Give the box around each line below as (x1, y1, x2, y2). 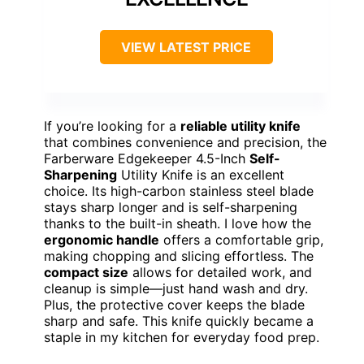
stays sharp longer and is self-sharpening (44, 199, 297, 216)
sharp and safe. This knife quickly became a (44, 313, 314, 330)
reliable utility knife (180, 118, 301, 135)
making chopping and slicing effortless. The (44, 248, 314, 265)
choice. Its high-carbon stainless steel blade (44, 183, 314, 200)
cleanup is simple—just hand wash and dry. (44, 280, 308, 297)
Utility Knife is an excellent (117, 167, 284, 184)
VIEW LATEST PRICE (121, 39, 251, 56)
